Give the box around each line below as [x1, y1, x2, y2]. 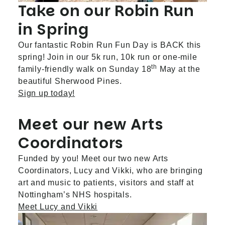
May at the [157, 65, 200, 73]
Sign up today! [18, 89, 75, 97]
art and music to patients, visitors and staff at [18, 178, 194, 187]
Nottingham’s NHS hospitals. [18, 190, 132, 199]
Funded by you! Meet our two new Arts [18, 154, 168, 163]
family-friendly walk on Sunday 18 [18, 65, 152, 73]
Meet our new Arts [18, 114, 164, 135]
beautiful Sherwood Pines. [18, 77, 123, 85]
